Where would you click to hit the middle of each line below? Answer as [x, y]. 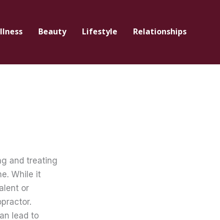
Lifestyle [100, 31]
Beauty [52, 31]
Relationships [160, 31]
